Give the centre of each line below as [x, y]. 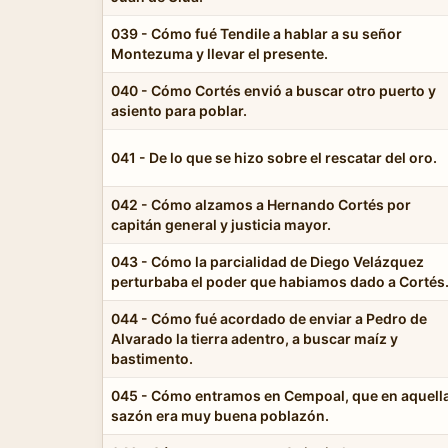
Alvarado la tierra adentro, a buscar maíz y [254, 338]
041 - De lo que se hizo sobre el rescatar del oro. [274, 157]
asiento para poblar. [179, 110]
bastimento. [152, 358]
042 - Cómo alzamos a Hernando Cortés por [261, 204]
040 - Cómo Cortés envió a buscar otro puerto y [273, 90]
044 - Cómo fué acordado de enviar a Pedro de [269, 318]
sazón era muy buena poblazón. [220, 415]
